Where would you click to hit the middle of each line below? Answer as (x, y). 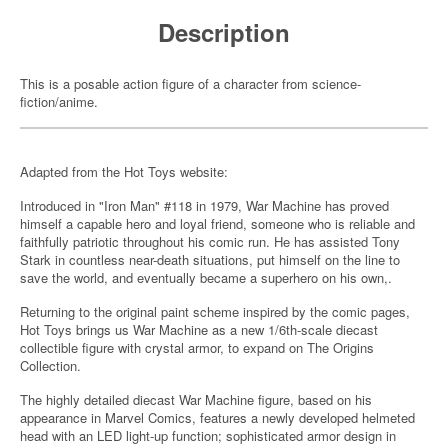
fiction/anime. (59, 101)
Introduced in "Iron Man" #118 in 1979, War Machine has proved (204, 205)
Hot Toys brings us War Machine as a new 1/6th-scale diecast (199, 329)
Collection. (50, 365)
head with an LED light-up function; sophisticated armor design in (208, 435)
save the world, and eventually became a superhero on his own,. (206, 277)
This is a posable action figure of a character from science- (190, 83)
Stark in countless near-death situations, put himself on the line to (210, 259)
